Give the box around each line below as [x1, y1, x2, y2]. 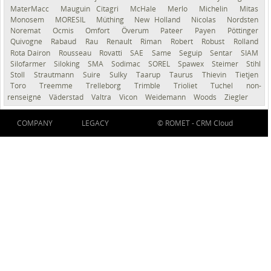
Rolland [233, 36, 258, 47]
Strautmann [33, 70, 77, 80]
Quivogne [10, 36, 45, 47]
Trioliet [173, 80, 204, 91]
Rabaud [51, 36, 79, 47]
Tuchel [210, 80, 240, 91]
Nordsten [226, 14, 258, 25]
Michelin [199, 3, 233, 14]
